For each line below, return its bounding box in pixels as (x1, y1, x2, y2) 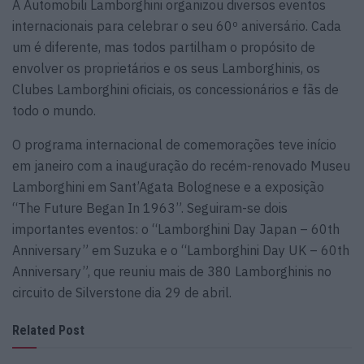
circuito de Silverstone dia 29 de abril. (12, 284, 232, 301)
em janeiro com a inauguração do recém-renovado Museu (12, 158, 350, 175)
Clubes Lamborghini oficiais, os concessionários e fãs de (12, 81, 339, 98)
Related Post (12, 323, 84, 339)
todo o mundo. (12, 102, 96, 119)
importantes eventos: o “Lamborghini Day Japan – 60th (12, 221, 340, 238)
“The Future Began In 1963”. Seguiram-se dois (12, 200, 288, 217)
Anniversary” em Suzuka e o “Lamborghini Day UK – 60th (12, 242, 349, 259)
